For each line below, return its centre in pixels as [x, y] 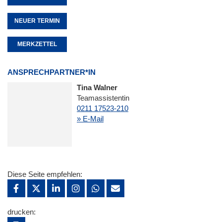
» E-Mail [90, 119]
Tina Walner [97, 88]
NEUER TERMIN [37, 21]
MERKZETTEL [37, 44]
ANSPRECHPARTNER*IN [52, 72]
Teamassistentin [103, 98]
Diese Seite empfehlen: [45, 174]
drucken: [22, 212]
